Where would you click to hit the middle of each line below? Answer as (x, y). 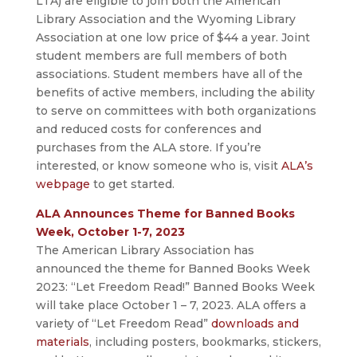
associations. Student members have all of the (169, 75)
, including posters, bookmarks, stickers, (205, 342)
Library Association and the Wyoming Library (165, 20)
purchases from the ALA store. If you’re (148, 148)
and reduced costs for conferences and (148, 129)
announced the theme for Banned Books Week (173, 269)
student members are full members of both (161, 56)
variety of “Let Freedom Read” (123, 324)
